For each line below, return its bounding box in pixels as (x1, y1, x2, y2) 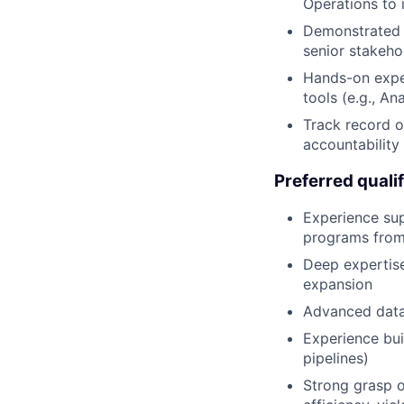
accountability (303, 134, 399, 153)
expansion (303, 275, 372, 294)
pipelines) (303, 349, 369, 368)
